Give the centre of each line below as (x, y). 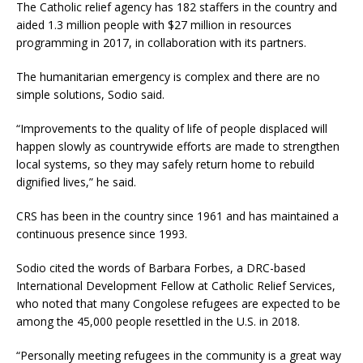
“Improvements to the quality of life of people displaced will (172, 129)
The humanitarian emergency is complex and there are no (168, 77)
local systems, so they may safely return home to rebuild (165, 164)
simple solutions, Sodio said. (90, 95)
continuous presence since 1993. (102, 234)
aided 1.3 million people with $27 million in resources (154, 25)
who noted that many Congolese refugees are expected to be (178, 304)
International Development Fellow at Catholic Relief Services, (176, 286)
